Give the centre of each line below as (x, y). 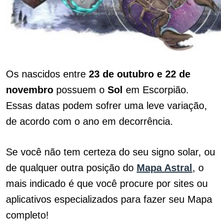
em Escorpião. (156, 90)
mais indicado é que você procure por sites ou (107, 184)
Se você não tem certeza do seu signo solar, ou (110, 152)
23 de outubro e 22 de (140, 74)
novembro (30, 90)
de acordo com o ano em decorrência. (91, 121)
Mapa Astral (165, 168)
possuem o (80, 90)
